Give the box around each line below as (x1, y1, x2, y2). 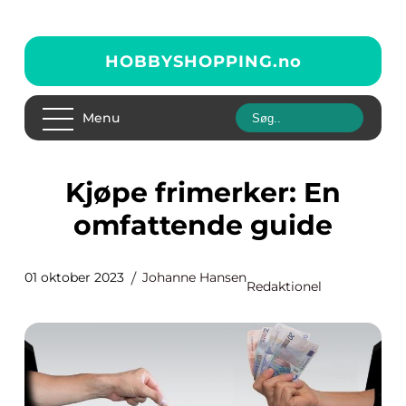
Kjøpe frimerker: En (65, 176, 85, 209)
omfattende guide (73, 208, 333, 242)
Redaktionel (246, 278, 322, 295)
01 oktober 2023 (24, 269, 124, 285)
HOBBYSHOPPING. (104, 51, 278, 72)
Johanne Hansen (142, 269, 246, 285)
